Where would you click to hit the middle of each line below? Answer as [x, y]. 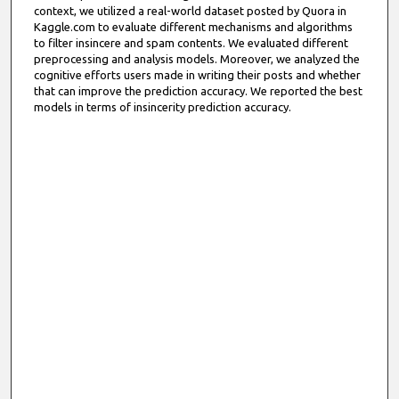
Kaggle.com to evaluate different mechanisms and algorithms [193, 27]
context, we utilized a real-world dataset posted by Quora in [190, 11]
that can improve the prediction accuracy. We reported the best [198, 91]
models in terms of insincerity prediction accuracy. [162, 107]
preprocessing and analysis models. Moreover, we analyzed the [196, 59]
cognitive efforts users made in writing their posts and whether [197, 75]
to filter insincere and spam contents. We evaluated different [191, 43]
